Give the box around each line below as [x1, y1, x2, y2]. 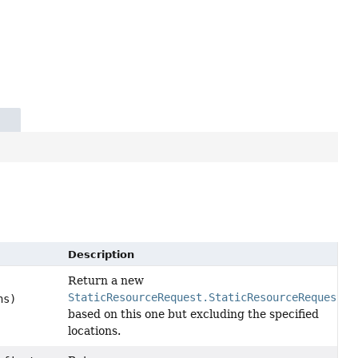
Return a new [67, 274, 144, 288]
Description [67, 249, 134, 261]
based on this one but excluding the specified [67, 308, 319, 321]
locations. [67, 324, 121, 338]
